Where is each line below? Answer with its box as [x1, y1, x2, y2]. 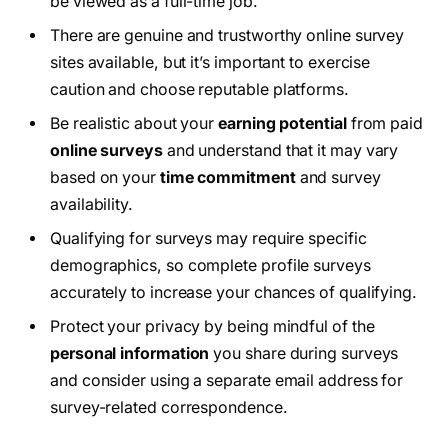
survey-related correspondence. [50, 397, 288, 417]
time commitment [159, 167, 296, 187]
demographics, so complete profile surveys [50, 255, 371, 275]
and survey [295, 167, 381, 187]
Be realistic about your [50, 113, 219, 133]
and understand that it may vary [162, 140, 399, 160]
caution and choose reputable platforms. [50, 79, 349, 99]
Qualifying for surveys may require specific [50, 228, 367, 248]
